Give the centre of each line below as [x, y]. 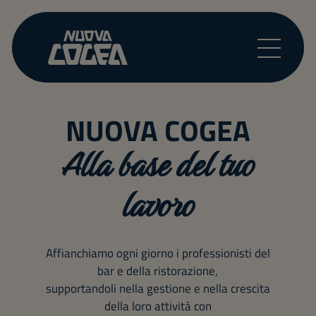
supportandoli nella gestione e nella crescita [158, 289]
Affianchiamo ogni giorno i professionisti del [158, 254]
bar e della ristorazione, [158, 271]
